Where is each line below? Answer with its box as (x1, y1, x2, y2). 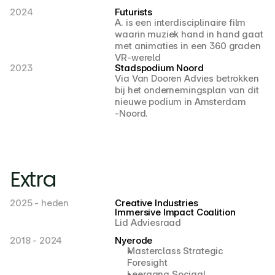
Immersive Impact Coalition (115, 206, 236, 218)
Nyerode (115, 234, 153, 246)
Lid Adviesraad (115, 217, 182, 228)
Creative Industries (115, 197, 201, 209)
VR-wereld (115, 52, 161, 63)
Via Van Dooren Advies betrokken (115, 72, 259, 84)
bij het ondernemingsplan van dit (115, 84, 259, 96)
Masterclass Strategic (127, 245, 224, 257)
